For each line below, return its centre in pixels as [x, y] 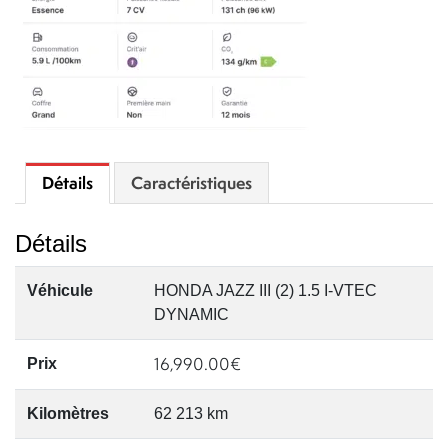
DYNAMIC [191, 314]
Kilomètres [68, 413]
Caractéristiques [191, 182]
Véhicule [60, 290]
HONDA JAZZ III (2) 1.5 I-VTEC [265, 290]
